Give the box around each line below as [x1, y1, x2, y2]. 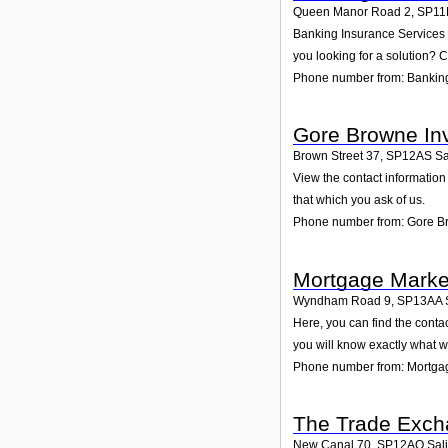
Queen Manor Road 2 [293, 4, 411, 19]
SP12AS [386, 149, 432, 164]
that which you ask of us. [293, 193, 425, 208]
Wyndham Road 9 [293, 293, 391, 308]
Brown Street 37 [293, 149, 380, 164]
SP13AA [397, 293, 442, 308]
